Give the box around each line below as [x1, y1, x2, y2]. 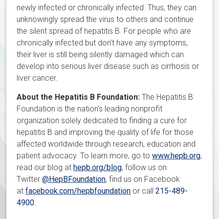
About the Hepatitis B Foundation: [17, 92, 140, 102]
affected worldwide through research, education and [17, 139, 196, 149]
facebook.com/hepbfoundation [25, 186, 131, 196]
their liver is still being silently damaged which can [17, 50, 184, 60]
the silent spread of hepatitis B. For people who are [17, 26, 192, 36]
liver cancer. [17, 73, 58, 83]
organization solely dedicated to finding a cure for [17, 116, 187, 126]
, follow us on [122, 163, 167, 173]
